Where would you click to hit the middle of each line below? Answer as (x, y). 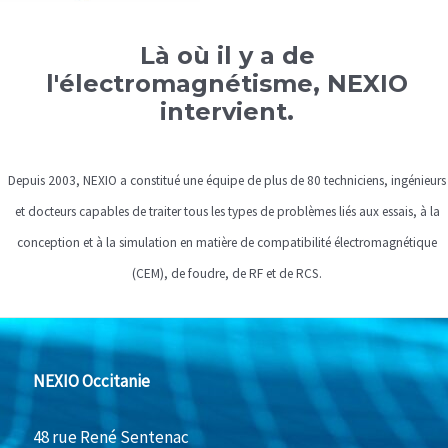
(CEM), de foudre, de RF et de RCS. (227, 273)
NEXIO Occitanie (91, 380)
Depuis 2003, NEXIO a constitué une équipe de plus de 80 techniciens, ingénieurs (227, 180)
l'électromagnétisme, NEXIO (227, 83)
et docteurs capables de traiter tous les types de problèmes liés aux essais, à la (227, 211)
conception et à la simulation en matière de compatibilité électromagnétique (227, 242)
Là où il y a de (227, 55)
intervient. (227, 111)
